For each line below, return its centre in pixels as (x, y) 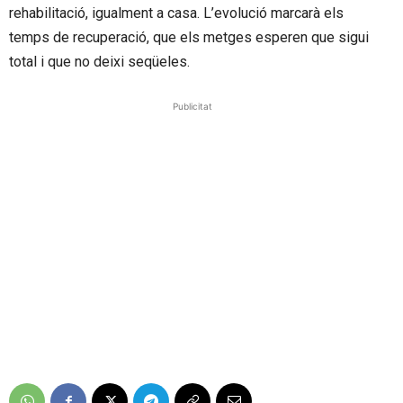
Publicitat (193, 107)
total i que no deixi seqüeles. (99, 62)
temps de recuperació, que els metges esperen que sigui (189, 38)
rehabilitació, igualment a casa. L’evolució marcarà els (176, 13)
